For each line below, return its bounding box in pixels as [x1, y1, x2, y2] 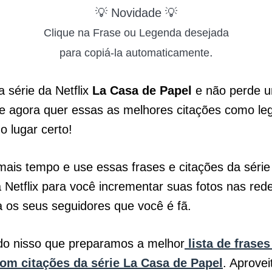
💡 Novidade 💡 [95, 6, 177, 19]
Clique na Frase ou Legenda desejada [43, 27, 229, 39]
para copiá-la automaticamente [59, 47, 209, 59]
